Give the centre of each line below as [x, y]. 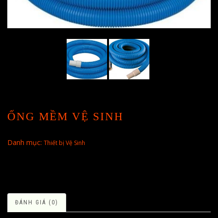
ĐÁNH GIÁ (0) [37, 202]
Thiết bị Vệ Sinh [64, 143]
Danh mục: [26, 142]
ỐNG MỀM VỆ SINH [65, 116]
